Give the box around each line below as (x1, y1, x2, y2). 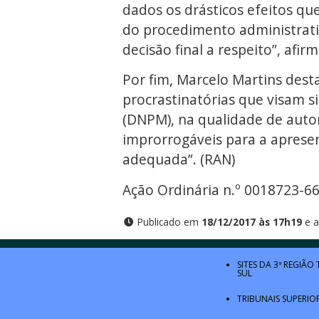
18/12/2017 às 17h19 (202, 215, 302, 229)
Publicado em (135, 215, 202, 229)
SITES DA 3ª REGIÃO (237, 258, 316, 271)
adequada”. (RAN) (122, 150, 235, 169)
